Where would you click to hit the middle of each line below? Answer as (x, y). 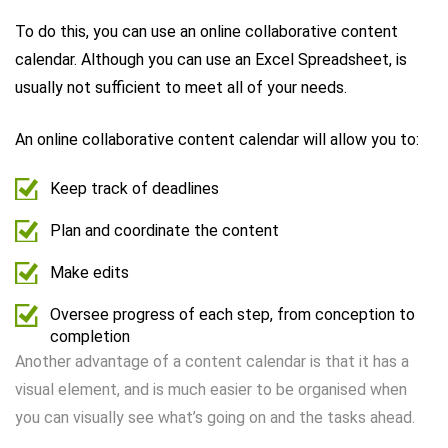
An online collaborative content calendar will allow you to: (217, 139)
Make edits (89, 272)
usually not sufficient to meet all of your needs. (181, 87)
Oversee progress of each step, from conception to (232, 314)
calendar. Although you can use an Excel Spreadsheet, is (211, 59)
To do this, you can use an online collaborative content (206, 31)
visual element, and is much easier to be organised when (211, 389)
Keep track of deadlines (134, 188)
